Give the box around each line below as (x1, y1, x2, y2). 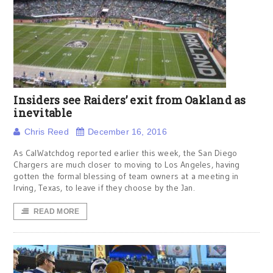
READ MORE (33, 207, 80, 216)
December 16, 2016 (88, 127, 167, 136)
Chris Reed (24, 127, 69, 136)
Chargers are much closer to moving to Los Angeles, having (13, 159, 240, 170)
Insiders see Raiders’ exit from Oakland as (13, 93, 246, 107)
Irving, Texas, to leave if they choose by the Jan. (13, 182, 195, 193)
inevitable (13, 105, 73, 120)
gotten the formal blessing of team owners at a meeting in (13, 171, 239, 182)
